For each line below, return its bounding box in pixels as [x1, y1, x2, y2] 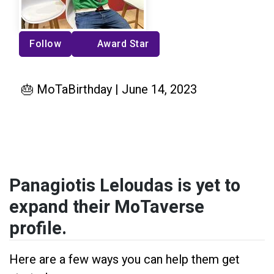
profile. [9, 215, 67, 242]
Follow [29, 37, 61, 50]
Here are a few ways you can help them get [9, 251, 240, 267]
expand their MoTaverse [9, 194, 204, 220]
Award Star [97, 37, 149, 50]
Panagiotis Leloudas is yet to [9, 172, 240, 199]
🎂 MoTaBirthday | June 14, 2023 [21, 81, 197, 97]
